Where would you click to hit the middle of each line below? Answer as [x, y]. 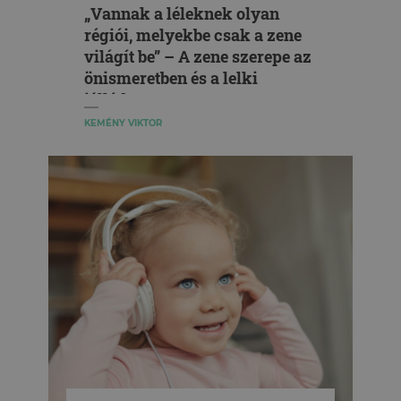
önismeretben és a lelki [171, 78]
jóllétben [116, 99]
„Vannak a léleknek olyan [182, 13]
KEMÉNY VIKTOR [123, 123]
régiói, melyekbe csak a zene [193, 35]
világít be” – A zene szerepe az [198, 56]
